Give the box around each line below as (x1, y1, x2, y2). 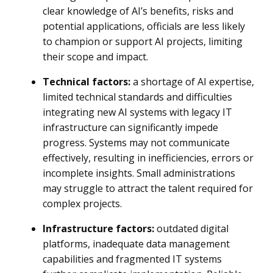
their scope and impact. (43, 50, 148, 63)
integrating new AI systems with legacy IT (43, 105, 232, 119)
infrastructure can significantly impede (43, 121, 218, 134)
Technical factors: (43, 75, 130, 88)
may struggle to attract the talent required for (43, 182, 253, 195)
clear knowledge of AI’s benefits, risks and (43, 4, 233, 18)
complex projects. (43, 197, 122, 210)
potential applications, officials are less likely (43, 19, 245, 33)
